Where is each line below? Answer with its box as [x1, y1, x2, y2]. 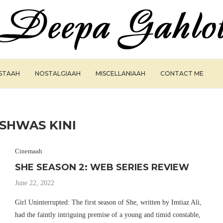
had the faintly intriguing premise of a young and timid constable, [14, 211, 201, 219]
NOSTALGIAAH [35, 70, 81, 77]
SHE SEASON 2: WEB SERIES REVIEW [14, 162, 189, 173]
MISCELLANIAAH [96, 70, 145, 77]
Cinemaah [14, 147, 42, 155]
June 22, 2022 [14, 179, 54, 187]
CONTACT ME [160, 70, 204, 77]
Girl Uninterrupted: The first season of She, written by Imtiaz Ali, [14, 199, 202, 206]
